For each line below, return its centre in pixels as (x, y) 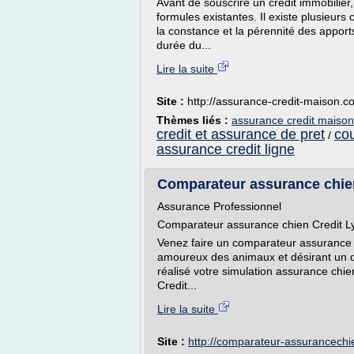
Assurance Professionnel (219, 206)
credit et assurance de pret (241, 134)
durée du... (184, 45)
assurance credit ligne (226, 149)
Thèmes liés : (194, 120)
